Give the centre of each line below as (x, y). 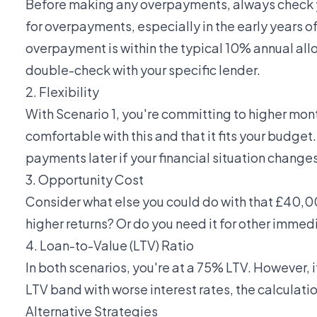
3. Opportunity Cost (85, 179)
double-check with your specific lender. (143, 69)
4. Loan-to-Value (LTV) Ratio (110, 245)
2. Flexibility (62, 91)
